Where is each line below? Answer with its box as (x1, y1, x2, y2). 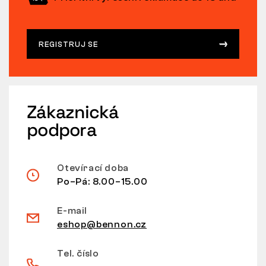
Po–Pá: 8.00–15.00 (57, 176, 148, 187)
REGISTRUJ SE (39, 39, 98, 49)
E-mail (57, 205, 87, 216)
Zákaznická (27, 100, 119, 123)
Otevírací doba (57, 162, 129, 173)
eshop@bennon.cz (57, 218, 147, 230)
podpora (27, 118, 96, 141)
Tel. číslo (57, 248, 99, 259)
